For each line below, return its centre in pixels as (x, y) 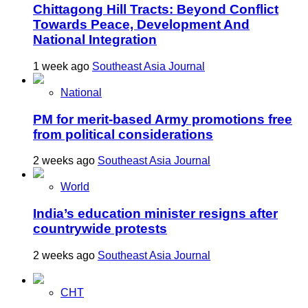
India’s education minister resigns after (155, 213)
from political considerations (123, 134)
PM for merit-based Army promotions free (163, 119)
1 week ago (63, 66)
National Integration (95, 40)
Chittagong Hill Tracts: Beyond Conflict (156, 10)
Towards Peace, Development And (141, 25)
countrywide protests (100, 228)
